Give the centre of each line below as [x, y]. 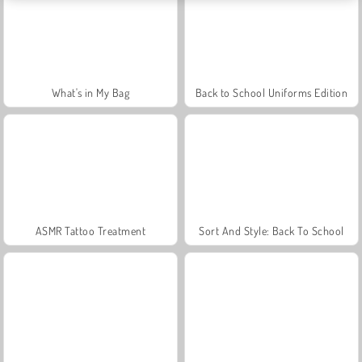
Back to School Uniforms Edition [271, 92]
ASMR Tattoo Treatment [90, 230]
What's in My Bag [90, 92]
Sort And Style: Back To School [271, 230]
